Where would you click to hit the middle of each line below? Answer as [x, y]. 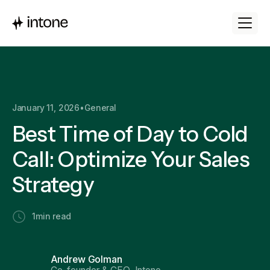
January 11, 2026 [46, 108]
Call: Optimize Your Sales [130, 159]
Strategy [53, 184]
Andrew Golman [86, 260]
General [100, 108]
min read [53, 217]
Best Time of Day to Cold [130, 134]
